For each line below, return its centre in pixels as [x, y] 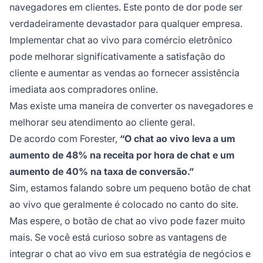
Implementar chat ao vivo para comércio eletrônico [121, 40]
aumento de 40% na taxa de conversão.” [102, 171]
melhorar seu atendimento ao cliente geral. [102, 122]
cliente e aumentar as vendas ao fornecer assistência [124, 73]
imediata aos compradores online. [84, 89]
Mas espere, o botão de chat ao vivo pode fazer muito [127, 220]
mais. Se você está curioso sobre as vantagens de [118, 237]
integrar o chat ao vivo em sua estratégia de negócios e [130, 253]
